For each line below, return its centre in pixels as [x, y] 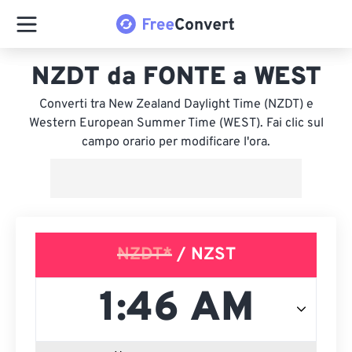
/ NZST [203, 255]
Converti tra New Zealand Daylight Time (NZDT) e [176, 104]
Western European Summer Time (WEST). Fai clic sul [176, 123]
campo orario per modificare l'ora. [176, 142]
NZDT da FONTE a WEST [176, 78]
